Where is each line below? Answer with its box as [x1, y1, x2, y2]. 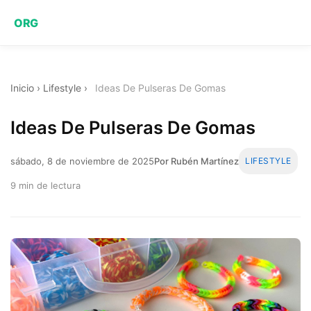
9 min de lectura [10, 179, 81, 191]
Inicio [10, 82, 34, 94]
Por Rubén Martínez [154, 155, 239, 167]
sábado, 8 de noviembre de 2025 [10, 155, 154, 167]
